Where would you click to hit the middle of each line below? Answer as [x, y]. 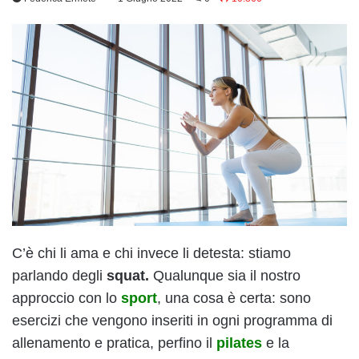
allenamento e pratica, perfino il [114, 343]
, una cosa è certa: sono [234, 298]
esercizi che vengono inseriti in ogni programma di [172, 320]
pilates [239, 343]
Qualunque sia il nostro [225, 275]
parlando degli [59, 275]
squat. [128, 275]
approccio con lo [67, 298]
